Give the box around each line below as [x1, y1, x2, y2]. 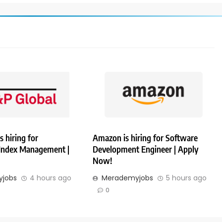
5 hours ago [166, 173, 207, 183]
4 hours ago [29, 173, 71, 183]
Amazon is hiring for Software [93, 132, 198, 144]
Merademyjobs [102, 173, 154, 183]
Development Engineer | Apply [93, 144, 199, 155]
